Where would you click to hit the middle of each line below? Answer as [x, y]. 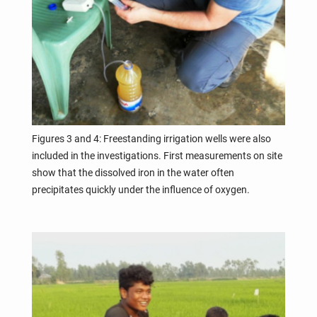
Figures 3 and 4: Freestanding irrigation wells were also [151, 138]
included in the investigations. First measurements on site [157, 155]
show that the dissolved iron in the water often [133, 172]
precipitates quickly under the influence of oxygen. [140, 189]
